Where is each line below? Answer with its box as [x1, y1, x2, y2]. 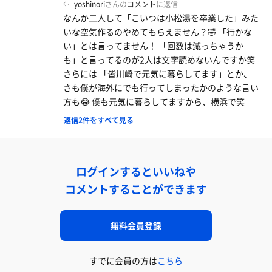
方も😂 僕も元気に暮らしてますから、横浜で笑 [63, 95, 245, 108]
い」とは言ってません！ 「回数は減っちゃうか [63, 39, 243, 52]
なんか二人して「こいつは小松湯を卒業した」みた [63, 12, 259, 24]
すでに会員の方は [89, 254, 157, 267]
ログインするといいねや [76, 163, 196, 180]
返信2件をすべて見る [64, 115, 134, 126]
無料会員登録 [110, 219, 161, 232]
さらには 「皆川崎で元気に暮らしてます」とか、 [63, 67, 252, 80]
